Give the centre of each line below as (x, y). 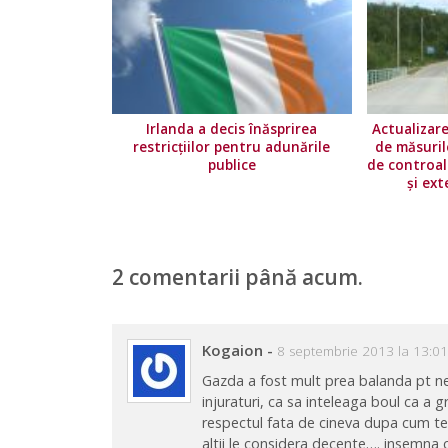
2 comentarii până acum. (237, 277)
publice (231, 165)
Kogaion (233, 350)
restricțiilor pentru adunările (232, 147)
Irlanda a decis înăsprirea (232, 129)
